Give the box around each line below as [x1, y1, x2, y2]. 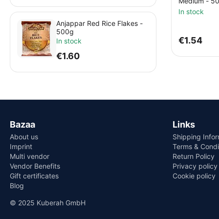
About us [10, 132, 38, 141]
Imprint [10, 142, 32, 151]
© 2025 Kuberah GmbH [10, 198, 86, 207]
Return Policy [172, 152, 215, 160]
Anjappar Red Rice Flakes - [56, 19, 143, 28]
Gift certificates [10, 172, 59, 180]
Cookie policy [172, 172, 216, 180]
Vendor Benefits [10, 162, 60, 170]
